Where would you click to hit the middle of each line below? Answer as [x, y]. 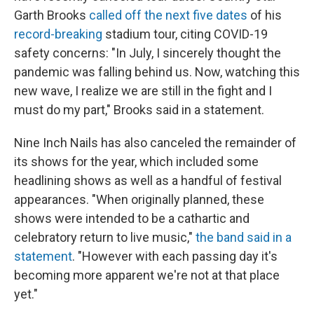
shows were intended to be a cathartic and [132, 219]
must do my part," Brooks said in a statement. [139, 110]
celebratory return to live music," [105, 238]
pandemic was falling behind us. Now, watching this [157, 72]
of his [265, 15]
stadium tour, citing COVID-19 [185, 34]
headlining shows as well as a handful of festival [148, 181]
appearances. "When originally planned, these [139, 200]
